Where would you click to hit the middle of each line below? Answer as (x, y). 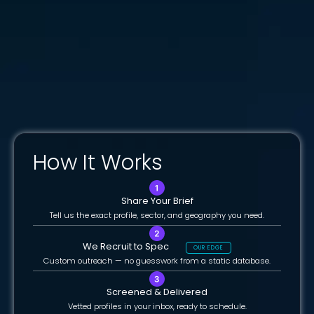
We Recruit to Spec (134, 247)
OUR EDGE (209, 248)
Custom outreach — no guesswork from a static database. (157, 261)
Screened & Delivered (157, 292)
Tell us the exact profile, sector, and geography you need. (157, 216)
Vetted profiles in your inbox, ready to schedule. (157, 307)
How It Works (98, 163)
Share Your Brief (157, 201)
